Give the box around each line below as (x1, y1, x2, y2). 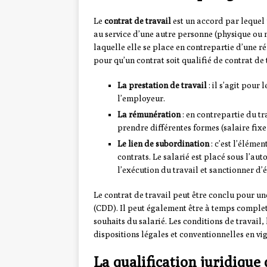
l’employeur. (117, 94, 165, 104)
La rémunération (117, 110, 181, 120)
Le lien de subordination (117, 139, 209, 149)
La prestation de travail (117, 80, 207, 91)
